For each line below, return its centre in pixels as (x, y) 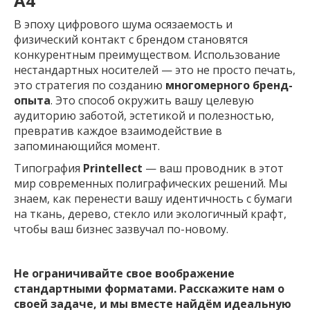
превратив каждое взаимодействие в (118, 130)
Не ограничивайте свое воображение (124, 273)
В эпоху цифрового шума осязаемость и (123, 24)
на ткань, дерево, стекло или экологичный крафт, (150, 213)
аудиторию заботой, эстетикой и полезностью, (144, 115)
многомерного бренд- (229, 85)
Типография (48, 168)
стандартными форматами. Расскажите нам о (149, 288)
